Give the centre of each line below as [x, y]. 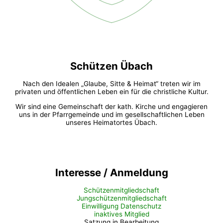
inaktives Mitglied [121, 214]
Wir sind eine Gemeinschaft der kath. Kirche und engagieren [111, 106]
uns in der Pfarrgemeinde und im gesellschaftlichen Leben [111, 114]
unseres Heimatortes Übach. [111, 122]
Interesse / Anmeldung [111, 173]
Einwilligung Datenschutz [121, 206]
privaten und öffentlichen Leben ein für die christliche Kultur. [111, 91]
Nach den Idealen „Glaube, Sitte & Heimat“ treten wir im [111, 83]
